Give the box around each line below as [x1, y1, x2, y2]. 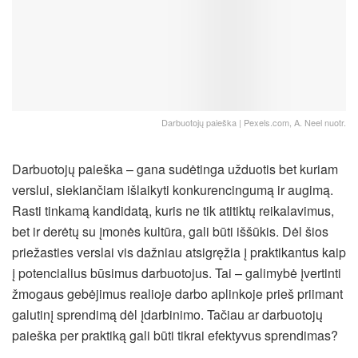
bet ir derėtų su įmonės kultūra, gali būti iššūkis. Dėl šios [12, 221, 328, 241]
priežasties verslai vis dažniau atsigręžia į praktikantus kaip [12, 242, 346, 261]
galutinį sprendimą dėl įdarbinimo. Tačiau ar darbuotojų [12, 304, 323, 324]
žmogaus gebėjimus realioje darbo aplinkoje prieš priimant [12, 284, 343, 303]
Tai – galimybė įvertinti [212, 263, 341, 282]
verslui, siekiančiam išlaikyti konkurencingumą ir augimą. [12, 180, 333, 199]
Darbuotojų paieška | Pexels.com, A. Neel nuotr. [161, 115, 346, 129]
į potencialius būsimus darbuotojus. [12, 263, 212, 282]
